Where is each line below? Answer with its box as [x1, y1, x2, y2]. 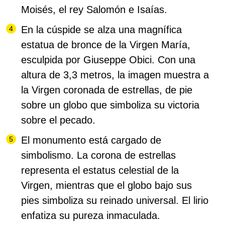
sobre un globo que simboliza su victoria [21, 99, 199, 111]
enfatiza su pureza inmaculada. [21, 210, 160, 221]
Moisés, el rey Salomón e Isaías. [21, 4, 167, 16]
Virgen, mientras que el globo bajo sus [21, 180, 192, 191]
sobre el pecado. [21, 115, 95, 126]
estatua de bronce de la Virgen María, [21, 39, 190, 51]
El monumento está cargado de [21, 135, 161, 146]
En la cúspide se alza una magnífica [21, 24, 182, 36]
